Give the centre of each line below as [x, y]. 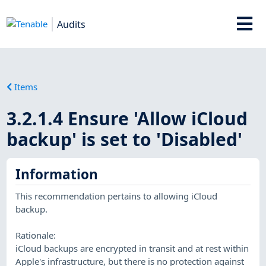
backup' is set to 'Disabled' [125, 139]
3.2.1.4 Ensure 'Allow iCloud [127, 118]
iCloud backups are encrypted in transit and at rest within [132, 248]
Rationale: [36, 235]
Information [57, 175]
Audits [72, 24]
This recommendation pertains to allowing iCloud [117, 196]
